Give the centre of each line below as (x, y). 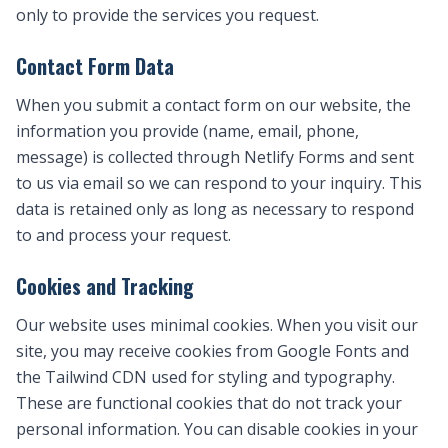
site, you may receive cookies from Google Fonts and (212, 351)
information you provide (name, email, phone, (187, 131)
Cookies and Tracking (105, 286)
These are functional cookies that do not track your (209, 403)
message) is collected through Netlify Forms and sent (215, 157)
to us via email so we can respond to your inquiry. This (219, 183)
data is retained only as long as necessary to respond (215, 209)
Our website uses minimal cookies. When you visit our (217, 325)
